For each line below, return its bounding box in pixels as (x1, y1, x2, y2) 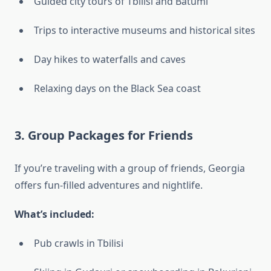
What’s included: (15, 207, 94, 221)
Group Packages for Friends (28, 127, 193, 144)
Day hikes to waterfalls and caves (34, 53, 186, 67)
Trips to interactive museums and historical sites (34, 24, 255, 38)
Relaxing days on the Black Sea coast (34, 82, 201, 96)
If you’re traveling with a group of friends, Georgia (15, 162, 245, 175)
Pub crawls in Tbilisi (34, 237, 123, 250)
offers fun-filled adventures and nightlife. (15, 178, 203, 192)
